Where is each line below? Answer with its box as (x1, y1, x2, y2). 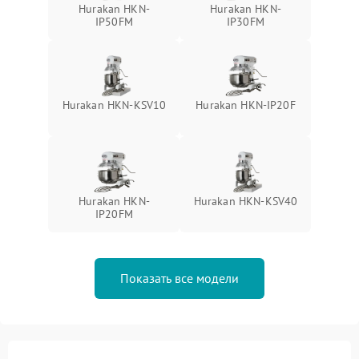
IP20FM (95, 206, 133, 221)
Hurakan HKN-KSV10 (62, 97, 167, 112)
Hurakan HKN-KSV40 (193, 193, 298, 208)
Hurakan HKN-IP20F (196, 97, 296, 112)
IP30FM (227, 14, 264, 29)
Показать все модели (120, 269, 239, 286)
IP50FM (95, 14, 133, 29)
